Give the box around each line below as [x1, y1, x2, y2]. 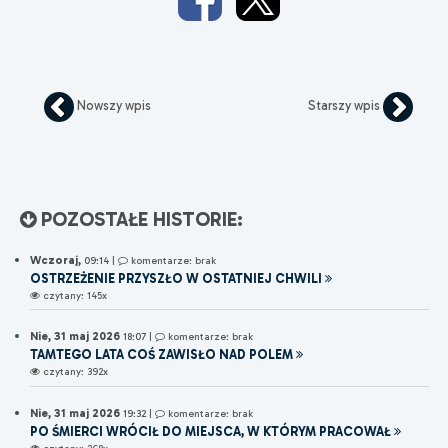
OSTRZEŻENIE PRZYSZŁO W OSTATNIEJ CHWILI [30, 270, 322, 286]
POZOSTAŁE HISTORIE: [36, 207, 243, 231]
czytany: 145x [40, 288, 107, 302]
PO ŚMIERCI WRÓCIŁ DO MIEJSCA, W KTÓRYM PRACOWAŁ [30, 424, 391, 440]
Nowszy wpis [74, 97, 152, 113]
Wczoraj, [30, 252, 84, 267]
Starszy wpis [307, 97, 383, 113]
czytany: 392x [40, 365, 108, 379]
